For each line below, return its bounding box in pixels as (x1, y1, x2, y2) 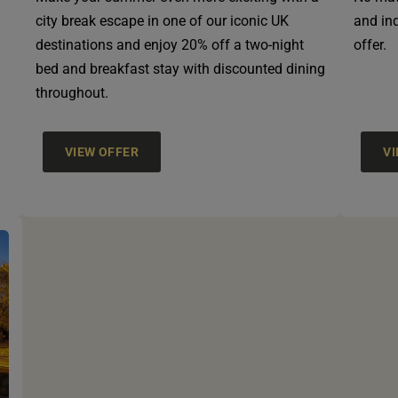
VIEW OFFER (64, 145, 139, 160)
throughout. (35, 84, 108, 102)
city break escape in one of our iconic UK (35, 12, 289, 30)
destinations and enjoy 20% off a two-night (35, 36, 304, 54)
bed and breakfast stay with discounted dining (35, 60, 325, 78)
